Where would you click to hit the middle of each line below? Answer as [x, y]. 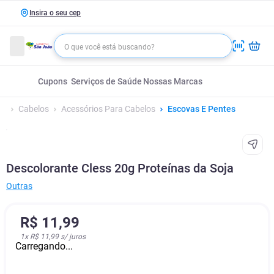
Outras [19, 186]
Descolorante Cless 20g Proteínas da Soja [120, 168]
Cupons [53, 81]
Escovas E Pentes [202, 109]
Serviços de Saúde [106, 81]
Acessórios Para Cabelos [108, 109]
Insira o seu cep [55, 13]
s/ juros [72, 237]
